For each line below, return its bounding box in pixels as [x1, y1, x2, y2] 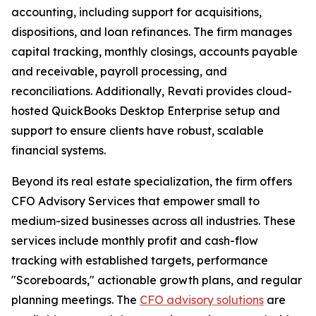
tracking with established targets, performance [11, 253, 268, 267]
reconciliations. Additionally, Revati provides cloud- [11, 84, 292, 98]
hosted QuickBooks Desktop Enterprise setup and [11, 104, 280, 118]
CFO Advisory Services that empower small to [11, 194, 260, 208]
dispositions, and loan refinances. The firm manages [11, 25, 292, 39]
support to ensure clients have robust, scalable [11, 123, 264, 138]
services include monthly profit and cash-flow [11, 233, 258, 248]
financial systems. [11, 143, 106, 157]
